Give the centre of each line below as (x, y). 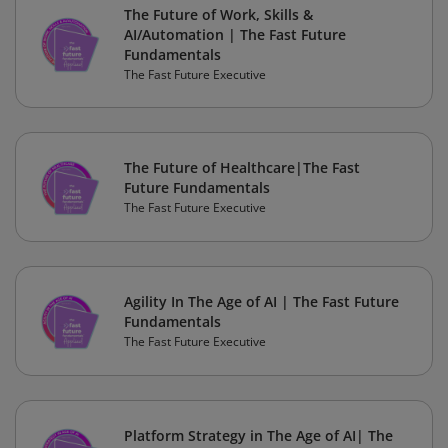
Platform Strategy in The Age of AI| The (258, 436)
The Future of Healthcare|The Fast (242, 168)
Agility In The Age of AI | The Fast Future (261, 302)
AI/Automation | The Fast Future (235, 35)
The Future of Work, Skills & (218, 15)
